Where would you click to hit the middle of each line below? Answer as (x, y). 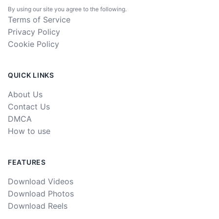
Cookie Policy (33, 44)
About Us (25, 94)
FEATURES (27, 162)
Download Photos (41, 193)
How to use (29, 131)
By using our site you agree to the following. (67, 9)
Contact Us (29, 106)
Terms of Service (39, 19)
